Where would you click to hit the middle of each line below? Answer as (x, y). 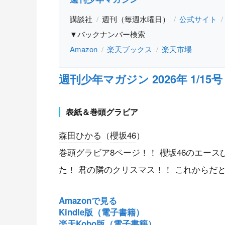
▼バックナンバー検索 (107, 34)
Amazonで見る (88, 201)
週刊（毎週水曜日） (136, 19)
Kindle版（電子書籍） (101, 212)
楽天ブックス (130, 49)
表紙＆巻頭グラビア (102, 112)
